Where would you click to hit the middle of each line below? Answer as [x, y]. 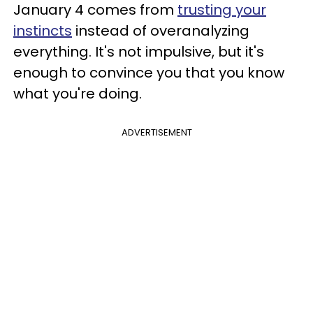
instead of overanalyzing [161, 31]
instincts [43, 31]
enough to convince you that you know [149, 73]
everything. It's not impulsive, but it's [139, 52]
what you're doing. [78, 94]
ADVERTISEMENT [156, 132]
